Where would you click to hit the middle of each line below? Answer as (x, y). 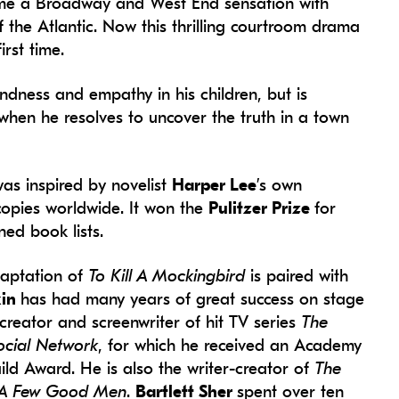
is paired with (300, 277)
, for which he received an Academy (230, 346)
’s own (280, 186)
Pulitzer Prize (262, 209)
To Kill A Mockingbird (170, 277)
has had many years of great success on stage (193, 300)
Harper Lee (215, 186)
